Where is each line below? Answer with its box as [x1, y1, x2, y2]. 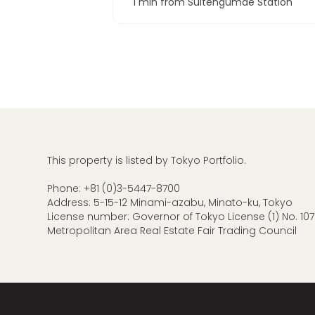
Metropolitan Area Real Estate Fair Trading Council [47, 224, 297, 238]
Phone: [47, 181, 84, 195]
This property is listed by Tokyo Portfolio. [47, 153, 247, 167]
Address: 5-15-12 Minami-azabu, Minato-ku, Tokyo [47, 195, 293, 210]
